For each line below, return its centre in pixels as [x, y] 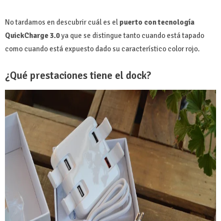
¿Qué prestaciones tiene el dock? [78, 75]
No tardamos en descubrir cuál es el [62, 22]
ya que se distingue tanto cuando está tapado [132, 35]
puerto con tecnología [157, 22]
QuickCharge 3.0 [32, 35]
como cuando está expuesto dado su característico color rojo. [102, 49]
